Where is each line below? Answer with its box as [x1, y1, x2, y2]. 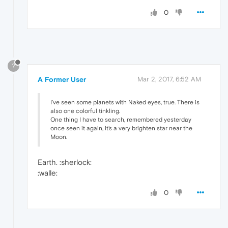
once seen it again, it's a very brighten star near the [50, 124, 192, 132]
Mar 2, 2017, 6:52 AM [137, 75, 201, 83]
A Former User [38, 75, 86, 83]
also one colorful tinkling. [50, 107, 120, 115]
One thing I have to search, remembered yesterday [50, 116, 191, 123]
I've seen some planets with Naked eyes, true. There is [50, 98, 199, 106]
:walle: [38, 168, 58, 177]
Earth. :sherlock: [38, 157, 92, 166]
